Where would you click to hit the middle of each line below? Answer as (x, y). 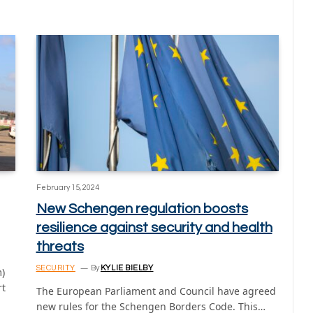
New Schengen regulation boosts (142, 209)
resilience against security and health (154, 228)
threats (60, 247)
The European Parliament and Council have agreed (156, 291)
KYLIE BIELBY (127, 268)
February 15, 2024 (67, 188)
